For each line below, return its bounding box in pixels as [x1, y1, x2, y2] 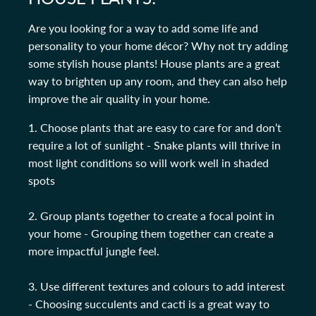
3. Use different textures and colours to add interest [28, 279, 285, 293]
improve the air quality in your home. [28, 92, 210, 106]
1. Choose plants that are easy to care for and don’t [28, 121, 281, 135]
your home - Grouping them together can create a [28, 226, 274, 241]
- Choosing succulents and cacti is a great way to [28, 297, 269, 311]
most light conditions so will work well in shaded [28, 156, 269, 170]
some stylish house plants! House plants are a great [28, 56, 280, 71]
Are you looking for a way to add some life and [28, 21, 258, 35]
